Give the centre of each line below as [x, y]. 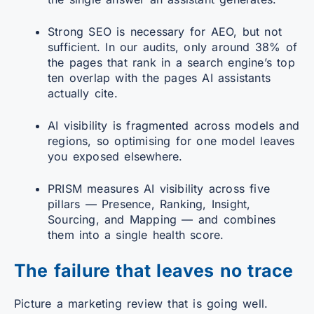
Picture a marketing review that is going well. [141, 303]
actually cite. [83, 93]
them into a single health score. [136, 234]
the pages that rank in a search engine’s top [171, 62]
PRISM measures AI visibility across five [159, 188]
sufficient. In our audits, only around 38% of [173, 47]
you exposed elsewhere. [115, 156]
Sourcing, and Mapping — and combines [162, 219]
